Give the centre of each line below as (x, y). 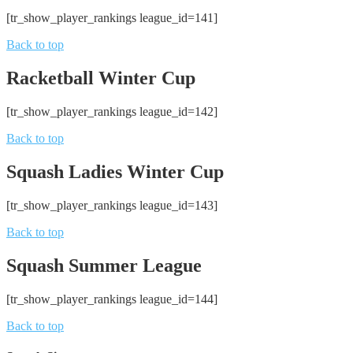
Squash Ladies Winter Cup (115, 171)
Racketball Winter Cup (101, 78)
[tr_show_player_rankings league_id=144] (112, 299)
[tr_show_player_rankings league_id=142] (112, 111)
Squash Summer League (104, 265)
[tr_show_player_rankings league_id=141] (112, 18)
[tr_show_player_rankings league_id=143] (112, 205)
